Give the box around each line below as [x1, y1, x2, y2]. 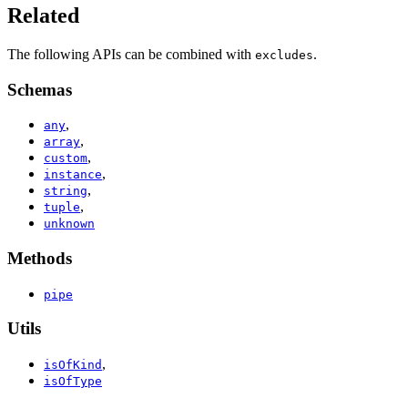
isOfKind [44, 358, 102, 372]
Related [7, 3, 79, 27]
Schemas [7, 79, 72, 99]
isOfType [44, 374, 102, 389]
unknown [44, 217, 95, 231]
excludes [255, 47, 313, 62]
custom [44, 151, 87, 166]
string [44, 184, 87, 199]
